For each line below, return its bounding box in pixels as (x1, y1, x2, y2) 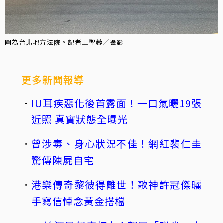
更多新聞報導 (21, 72, 84, 87)
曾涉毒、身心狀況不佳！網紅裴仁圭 (31, 136, 202, 151)
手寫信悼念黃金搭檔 (31, 193, 125, 208)
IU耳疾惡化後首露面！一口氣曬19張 (31, 95, 202, 110)
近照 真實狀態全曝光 (31, 111, 128, 126)
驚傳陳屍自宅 (31, 152, 94, 167)
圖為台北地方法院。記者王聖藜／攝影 (5, 37, 123, 47)
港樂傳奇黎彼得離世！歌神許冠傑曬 (31, 177, 202, 192)
